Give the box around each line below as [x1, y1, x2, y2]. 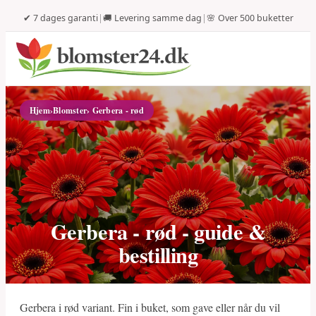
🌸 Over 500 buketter [206, 12, 293, 24]
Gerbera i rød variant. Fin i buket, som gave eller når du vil [20, 300, 280, 315]
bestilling [118, 239, 198, 270]
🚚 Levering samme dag [102, 12, 202, 24]
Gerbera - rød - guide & [50, 216, 266, 247]
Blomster [53, 104, 87, 116]
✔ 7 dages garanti [23, 12, 98, 24]
